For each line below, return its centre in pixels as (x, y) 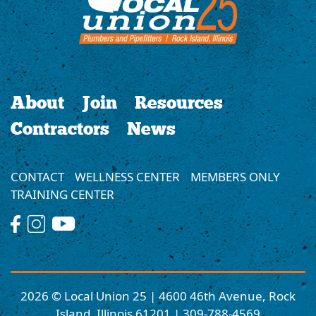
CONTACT (37, 177)
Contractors (60, 129)
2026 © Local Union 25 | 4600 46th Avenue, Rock (158, 296)
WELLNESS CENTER (127, 177)
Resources (179, 103)
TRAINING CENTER (62, 194)
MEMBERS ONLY (235, 177)
